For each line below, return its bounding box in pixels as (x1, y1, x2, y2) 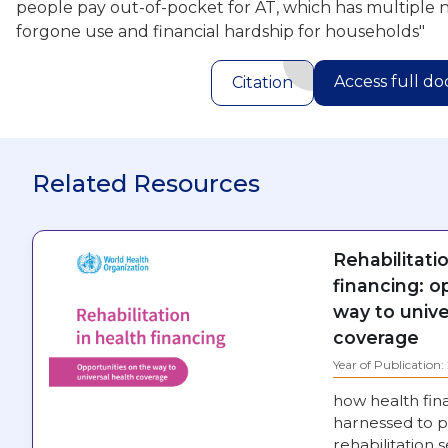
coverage (332, 326, 419, 348)
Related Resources (32, 168, 260, 198)
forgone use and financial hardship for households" (16, 21, 425, 41)
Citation (232, 72, 294, 92)
